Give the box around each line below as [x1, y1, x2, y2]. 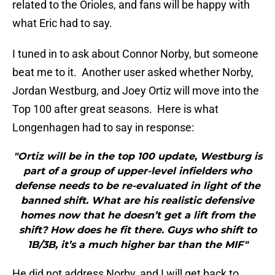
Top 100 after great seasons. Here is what [12, 103, 219, 116]
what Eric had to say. [12, 17, 112, 30]
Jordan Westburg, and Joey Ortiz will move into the [12, 84, 259, 98]
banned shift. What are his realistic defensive [21, 195, 254, 207]
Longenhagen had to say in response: [12, 121, 194, 134]
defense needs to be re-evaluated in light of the [15, 180, 260, 192]
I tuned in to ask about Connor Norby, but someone [12, 47, 258, 61]
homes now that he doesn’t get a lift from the [20, 209, 255, 222]
